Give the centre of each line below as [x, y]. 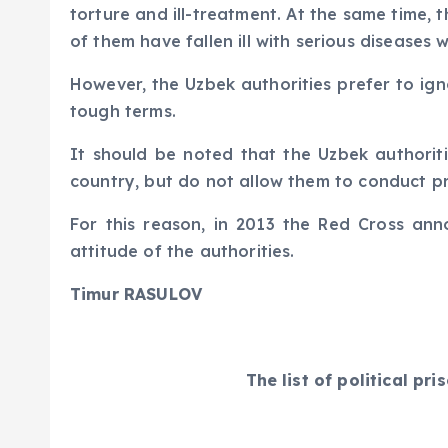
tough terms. [123, 111]
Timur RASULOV [136, 294]
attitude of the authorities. [182, 251]
